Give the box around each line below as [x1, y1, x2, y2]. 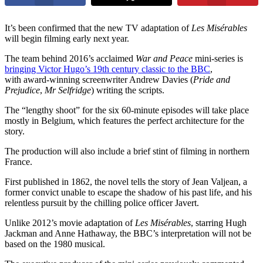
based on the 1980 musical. [5, 238, 105, 249]
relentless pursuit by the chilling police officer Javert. [5, 197, 199, 208]
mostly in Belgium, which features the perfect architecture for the [5, 115, 244, 126]
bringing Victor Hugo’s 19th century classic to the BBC [5, 63, 210, 74]
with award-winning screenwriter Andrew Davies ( [5, 74, 193, 85]
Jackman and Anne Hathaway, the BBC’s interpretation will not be [5, 228, 251, 238]
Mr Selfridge [45, 85, 91, 95]
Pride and [193, 74, 230, 85]
